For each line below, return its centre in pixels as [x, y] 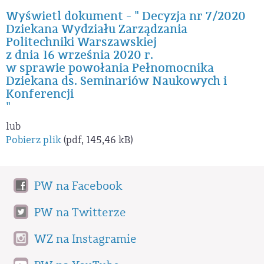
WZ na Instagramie [85, 240]
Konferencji [40, 94]
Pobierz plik [34, 140]
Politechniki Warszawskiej [81, 42]
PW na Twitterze [80, 213]
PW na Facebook [78, 187]
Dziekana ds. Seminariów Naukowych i [116, 81]
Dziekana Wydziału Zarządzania [97, 29]
